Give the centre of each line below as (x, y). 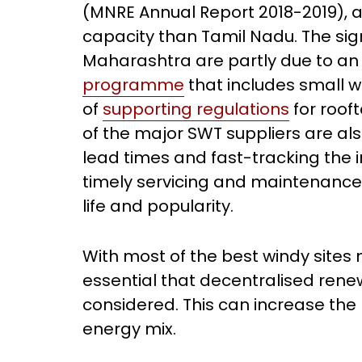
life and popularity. (158, 206)
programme (133, 85)
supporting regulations (196, 109)
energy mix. (129, 329)
